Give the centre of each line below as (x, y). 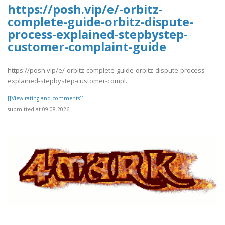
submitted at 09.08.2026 (38, 109)
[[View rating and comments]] (46, 98)
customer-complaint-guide (87, 47)
